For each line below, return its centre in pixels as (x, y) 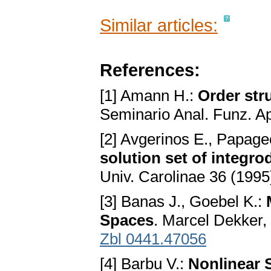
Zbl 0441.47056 (153, 239)
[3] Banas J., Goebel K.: (183, 202)
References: (150, 70)
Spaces (127, 220)
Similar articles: (159, 25)
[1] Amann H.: (149, 96)
